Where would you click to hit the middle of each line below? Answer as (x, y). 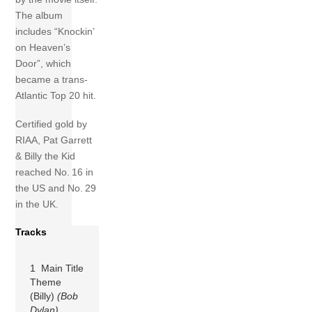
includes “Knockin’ (55, 32)
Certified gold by (52, 124)
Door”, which (44, 64)
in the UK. (37, 204)
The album (39, 16)
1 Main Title (57, 268)
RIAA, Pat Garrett (54, 140)
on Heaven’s (43, 48)
